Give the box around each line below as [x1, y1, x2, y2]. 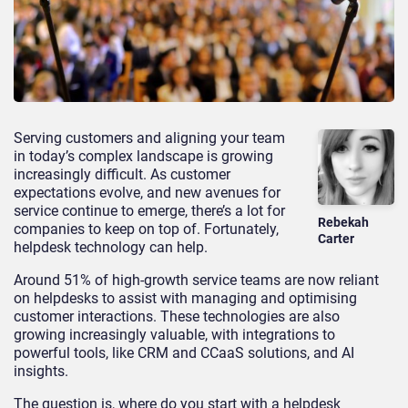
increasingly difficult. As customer [14, 165, 230, 183]
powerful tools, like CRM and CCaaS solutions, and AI [14, 343, 354, 362]
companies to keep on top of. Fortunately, [14, 219, 279, 238]
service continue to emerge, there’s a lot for [14, 201, 285, 219]
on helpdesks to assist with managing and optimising [14, 289, 357, 307]
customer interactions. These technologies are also [14, 307, 340, 325]
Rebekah [318, 215, 370, 230]
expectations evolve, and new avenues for [14, 183, 280, 201]
